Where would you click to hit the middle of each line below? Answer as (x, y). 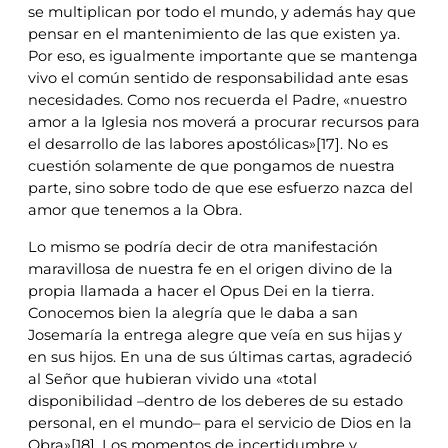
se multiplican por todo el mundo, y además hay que (222, 12)
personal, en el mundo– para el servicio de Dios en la (220, 422)
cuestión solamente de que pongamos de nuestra (211, 166)
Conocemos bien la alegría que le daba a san (193, 312)
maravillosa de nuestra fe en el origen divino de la (210, 268)
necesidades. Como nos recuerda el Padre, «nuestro (217, 100)
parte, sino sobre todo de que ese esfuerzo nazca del (220, 188)
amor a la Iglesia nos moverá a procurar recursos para (224, 122)
